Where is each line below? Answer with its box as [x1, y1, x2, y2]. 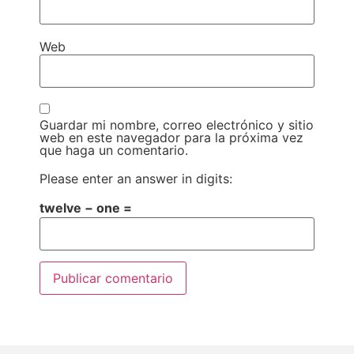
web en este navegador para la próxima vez [40, 129, 303, 145]
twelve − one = [40, 199, 132, 216]
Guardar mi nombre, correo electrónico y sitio [40, 116, 314, 133]
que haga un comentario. [40, 141, 188, 158]
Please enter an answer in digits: [40, 170, 232, 186]
